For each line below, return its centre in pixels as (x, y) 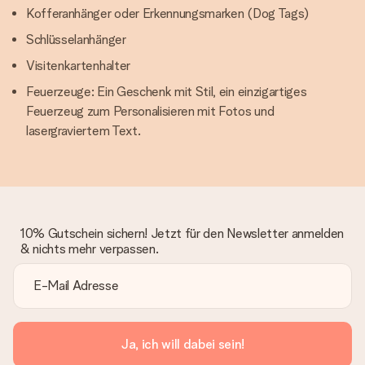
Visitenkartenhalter (78, 66)
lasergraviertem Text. (84, 131)
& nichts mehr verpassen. (89, 249)
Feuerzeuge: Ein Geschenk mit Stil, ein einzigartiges (167, 92)
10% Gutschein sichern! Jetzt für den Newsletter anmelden (182, 233)
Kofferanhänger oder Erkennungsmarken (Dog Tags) (167, 13)
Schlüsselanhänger (76, 40)
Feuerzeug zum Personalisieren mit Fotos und (150, 111)
